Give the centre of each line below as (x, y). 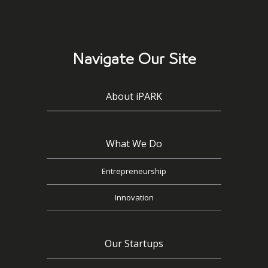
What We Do (134, 143)
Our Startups (134, 243)
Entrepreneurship (134, 171)
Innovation (134, 197)
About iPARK (134, 96)
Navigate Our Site (134, 60)
